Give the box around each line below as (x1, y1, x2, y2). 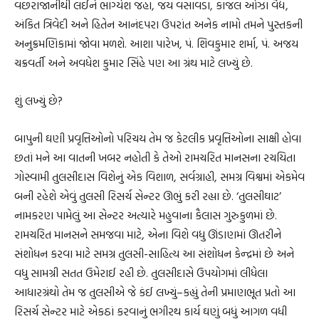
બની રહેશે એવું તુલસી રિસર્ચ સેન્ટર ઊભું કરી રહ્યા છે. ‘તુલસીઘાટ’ (14, 187, 281, 205)
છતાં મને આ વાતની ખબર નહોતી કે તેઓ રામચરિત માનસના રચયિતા (14, 149, 296, 167)
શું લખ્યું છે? (14, 92, 63, 110)
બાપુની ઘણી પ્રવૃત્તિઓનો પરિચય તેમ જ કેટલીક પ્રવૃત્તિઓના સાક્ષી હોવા (14, 130, 301, 147)
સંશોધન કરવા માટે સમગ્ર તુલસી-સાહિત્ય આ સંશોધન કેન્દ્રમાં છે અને (14, 245, 294, 263)
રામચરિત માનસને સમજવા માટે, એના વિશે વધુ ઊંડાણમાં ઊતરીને (14, 226, 281, 244)
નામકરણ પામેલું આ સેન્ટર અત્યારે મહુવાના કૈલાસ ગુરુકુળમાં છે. (14, 206, 277, 224)
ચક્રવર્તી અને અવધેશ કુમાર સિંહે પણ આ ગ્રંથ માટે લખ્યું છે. (14, 54, 253, 72)
